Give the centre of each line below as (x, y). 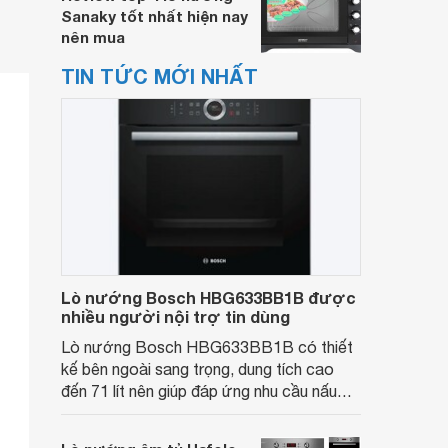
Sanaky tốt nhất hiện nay (154, 16)
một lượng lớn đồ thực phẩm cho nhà (192, 413)
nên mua (93, 37)
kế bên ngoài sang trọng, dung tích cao (197, 369)
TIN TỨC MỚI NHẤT (159, 76)
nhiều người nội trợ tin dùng (175, 316)
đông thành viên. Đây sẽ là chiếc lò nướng (208, 435)
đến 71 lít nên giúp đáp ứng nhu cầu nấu (199, 391)
